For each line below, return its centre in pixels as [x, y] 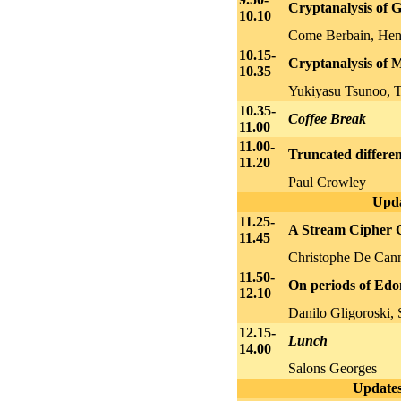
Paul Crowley [327, 182]
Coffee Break [327, 118]
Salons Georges [332, 368]
